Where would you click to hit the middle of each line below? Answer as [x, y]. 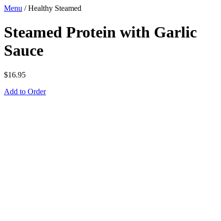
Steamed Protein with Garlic [100, 32]
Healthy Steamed [55, 8]
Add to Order [25, 91]
